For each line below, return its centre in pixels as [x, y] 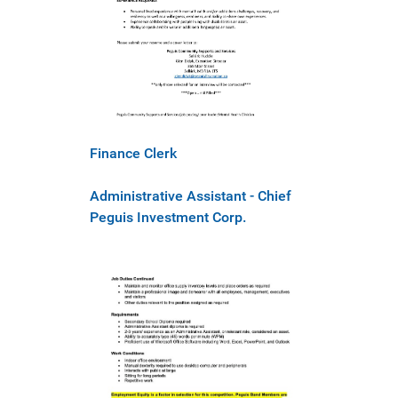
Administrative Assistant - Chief [191, 195]
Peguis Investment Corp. [168, 217]
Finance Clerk [133, 153]
